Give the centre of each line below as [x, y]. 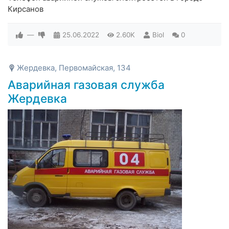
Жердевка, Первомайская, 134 [74, 68]
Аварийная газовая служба [86, 85]
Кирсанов [26, 9]
